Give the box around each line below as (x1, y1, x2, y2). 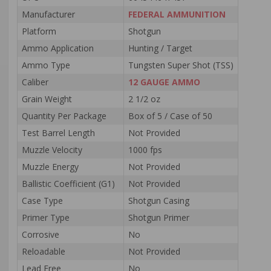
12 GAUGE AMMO (128, 76, 200, 88)
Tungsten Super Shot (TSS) (128, 59, 233, 71)
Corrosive (22, 229, 59, 241)
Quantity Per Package (22, 110, 106, 122)
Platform (22, 25, 56, 38)
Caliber (22, 76, 48, 88)
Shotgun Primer (128, 212, 189, 224)
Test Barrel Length (22, 127, 95, 139)
